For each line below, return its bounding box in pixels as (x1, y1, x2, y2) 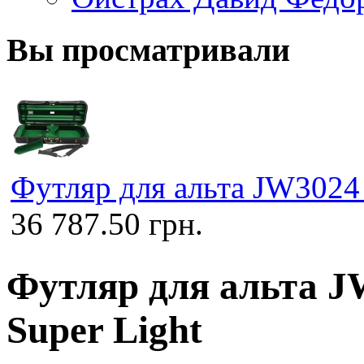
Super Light (6, 308, 202, 351)
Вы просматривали (6, 31, 290, 68)
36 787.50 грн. (11, 206, 203, 242)
